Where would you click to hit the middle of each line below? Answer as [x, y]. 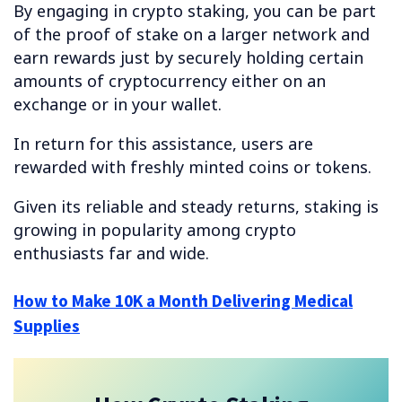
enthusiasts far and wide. [111, 253]
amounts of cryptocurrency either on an [170, 81]
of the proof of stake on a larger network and [192, 35]
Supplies [47, 325]
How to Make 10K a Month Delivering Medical [183, 300]
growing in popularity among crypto [155, 230]
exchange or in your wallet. [118, 105]
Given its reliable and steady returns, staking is [196, 207]
